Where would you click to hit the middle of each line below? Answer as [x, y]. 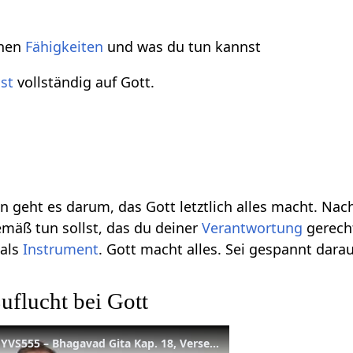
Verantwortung [253, 228]
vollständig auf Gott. [84, 82]
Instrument [61, 249]
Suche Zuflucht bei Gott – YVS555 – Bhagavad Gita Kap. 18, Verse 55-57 [215, 343]
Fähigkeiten [65, 47]
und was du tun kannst [182, 47]
